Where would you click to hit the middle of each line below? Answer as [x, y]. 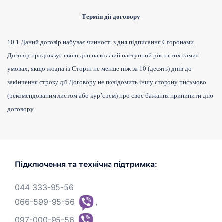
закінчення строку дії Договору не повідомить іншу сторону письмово [107, 82]
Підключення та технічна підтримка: [86, 164]
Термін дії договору [111, 17]
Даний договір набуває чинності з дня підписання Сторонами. [108, 42]
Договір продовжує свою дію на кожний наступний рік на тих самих [103, 55]
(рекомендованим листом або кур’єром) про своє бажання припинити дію [110, 96]
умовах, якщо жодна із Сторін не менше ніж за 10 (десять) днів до [100, 69]
